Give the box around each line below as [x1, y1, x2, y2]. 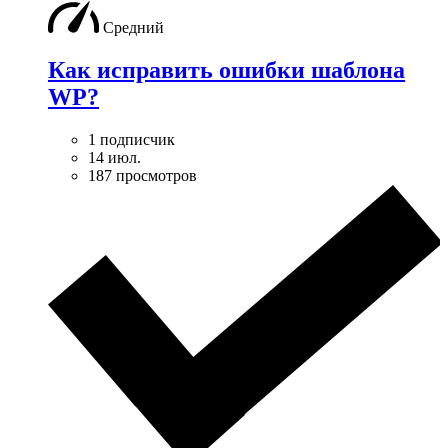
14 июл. [88, 148, 141, 166]
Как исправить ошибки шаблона [48, 56, 405, 83]
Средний [103, 18, 164, 36]
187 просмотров [88, 166, 197, 184]
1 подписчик [88, 130, 175, 148]
